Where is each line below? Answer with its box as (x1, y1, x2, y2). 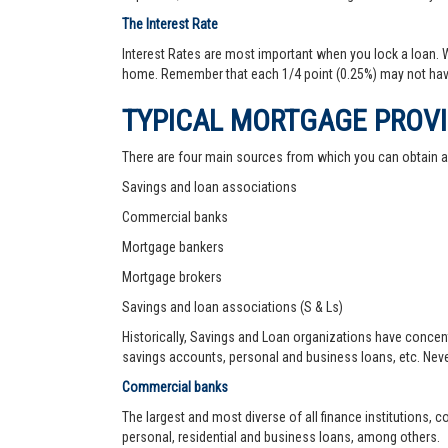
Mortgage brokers (122, 269, 222, 285)
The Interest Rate (122, 16, 218, 32)
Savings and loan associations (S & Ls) (122, 299, 343, 315)
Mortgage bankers (122, 239, 224, 255)
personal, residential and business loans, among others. (122, 429, 440, 445)
